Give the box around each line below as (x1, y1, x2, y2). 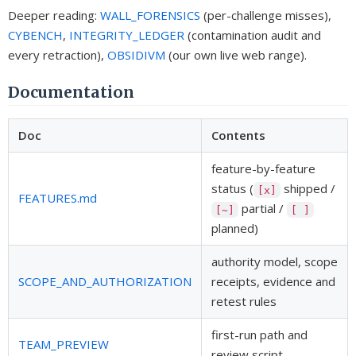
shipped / (281, 180, 336, 197)
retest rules (211, 293, 277, 310)
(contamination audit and (184, 26, 321, 43)
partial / (238, 200, 288, 217)
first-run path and (211, 327, 308, 343)
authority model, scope (211, 253, 338, 270)
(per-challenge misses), (200, 6, 331, 23)
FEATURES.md (18, 190, 97, 207)
